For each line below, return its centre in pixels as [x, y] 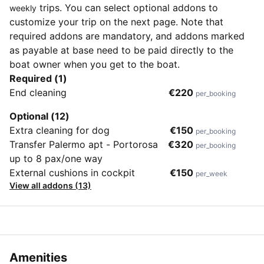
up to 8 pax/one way [56, 159]
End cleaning [38, 93]
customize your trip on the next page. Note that [116, 22]
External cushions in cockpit [72, 173]
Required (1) [38, 78]
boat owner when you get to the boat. [95, 64]
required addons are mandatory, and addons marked [127, 36]
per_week [212, 174]
